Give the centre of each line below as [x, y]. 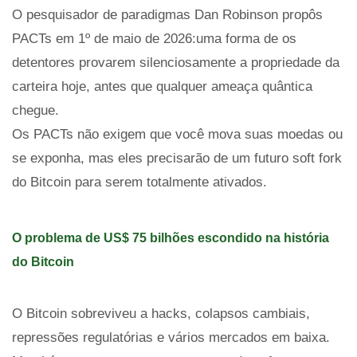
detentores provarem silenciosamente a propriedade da [176, 63]
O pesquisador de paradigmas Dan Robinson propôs [167, 15]
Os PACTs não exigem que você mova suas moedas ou [177, 134]
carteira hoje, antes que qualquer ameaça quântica [162, 86]
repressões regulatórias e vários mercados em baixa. [171, 337]
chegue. [35, 110]
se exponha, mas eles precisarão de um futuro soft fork [177, 158]
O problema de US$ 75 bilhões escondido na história [171, 238]
